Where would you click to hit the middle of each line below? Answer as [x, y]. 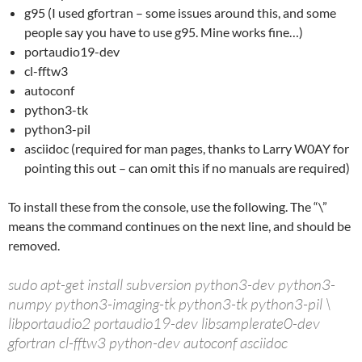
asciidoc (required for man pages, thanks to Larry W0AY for [187, 149]
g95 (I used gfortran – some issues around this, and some [180, 13]
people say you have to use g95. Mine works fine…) [164, 32]
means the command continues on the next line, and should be [179, 226]
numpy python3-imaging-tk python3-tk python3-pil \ [169, 304]
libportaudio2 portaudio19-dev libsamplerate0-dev [164, 324]
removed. [34, 246]
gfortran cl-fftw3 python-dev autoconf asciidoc [148, 343]
